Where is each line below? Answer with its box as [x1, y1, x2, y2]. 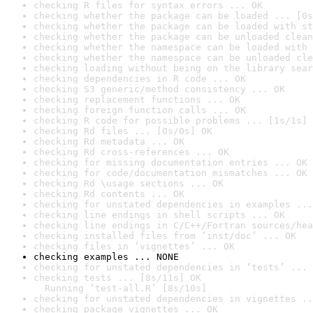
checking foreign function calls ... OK [34, 105, 246, 115]
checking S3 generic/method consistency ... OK [34, 84, 285, 94]
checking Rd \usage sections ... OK [34, 178, 224, 189]
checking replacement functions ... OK [34, 94, 240, 105]
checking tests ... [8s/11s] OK [34, 272, 201, 283]
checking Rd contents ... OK [34, 189, 184, 199]
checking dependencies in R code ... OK [34, 73, 246, 84]
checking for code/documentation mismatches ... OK [34, 168, 307, 178]
